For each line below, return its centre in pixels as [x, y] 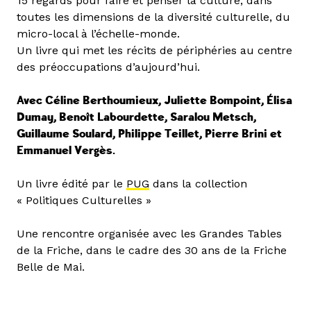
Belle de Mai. [51, 267]
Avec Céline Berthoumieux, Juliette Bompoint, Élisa [154, 100]
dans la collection [198, 183]
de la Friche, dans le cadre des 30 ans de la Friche [152, 250]
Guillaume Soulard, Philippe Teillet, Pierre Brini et [149, 134]
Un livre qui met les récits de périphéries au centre [154, 50]
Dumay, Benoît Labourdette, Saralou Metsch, [136, 117]
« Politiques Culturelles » [84, 200]
